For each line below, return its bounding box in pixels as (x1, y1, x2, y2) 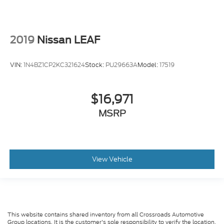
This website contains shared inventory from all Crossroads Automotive (7, 210, 204, 219)
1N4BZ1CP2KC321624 (23, 60, 85, 69)
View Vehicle (91, 154, 132, 164)
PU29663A (105, 60, 137, 69)
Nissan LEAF (37, 34, 100, 46)
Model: (137, 60, 159, 69)
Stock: (85, 60, 105, 69)
